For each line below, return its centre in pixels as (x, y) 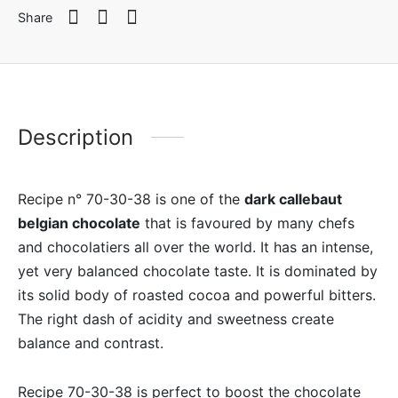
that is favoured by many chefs (247, 223)
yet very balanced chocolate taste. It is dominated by (198, 271)
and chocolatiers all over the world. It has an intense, (195, 247)
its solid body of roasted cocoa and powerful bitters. (197, 295)
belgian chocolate (79, 223)
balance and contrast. (91, 342)
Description (76, 137)
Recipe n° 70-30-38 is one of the (131, 199)
